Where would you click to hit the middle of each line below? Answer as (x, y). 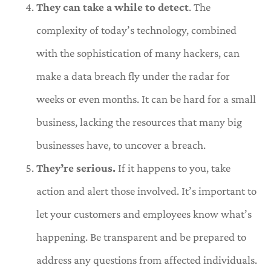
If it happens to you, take (174, 168)
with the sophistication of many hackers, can (138, 53)
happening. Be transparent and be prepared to (141, 237)
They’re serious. (77, 168)
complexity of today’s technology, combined (136, 30)
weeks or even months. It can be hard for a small (146, 99)
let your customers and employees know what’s (144, 214)
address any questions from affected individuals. (147, 260)
